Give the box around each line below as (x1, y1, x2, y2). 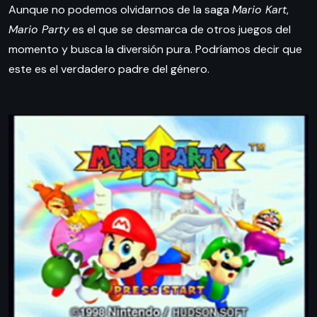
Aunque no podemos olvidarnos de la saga (8, 2, 232, 18)
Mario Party (8, 22, 69, 38)
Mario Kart (232, 2, 287, 18)
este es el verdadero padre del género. (8, 62, 209, 77)
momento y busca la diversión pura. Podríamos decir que (8, 42, 302, 57)
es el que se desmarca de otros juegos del (69, 22, 291, 38)
